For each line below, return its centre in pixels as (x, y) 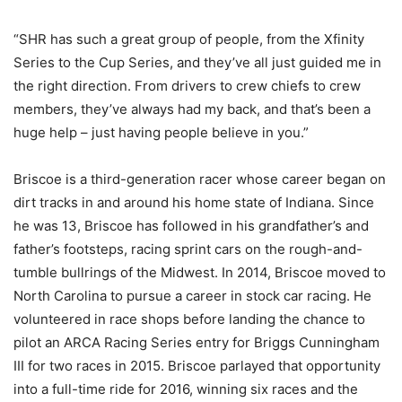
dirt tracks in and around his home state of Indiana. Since (194, 203)
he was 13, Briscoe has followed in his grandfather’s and (191, 226)
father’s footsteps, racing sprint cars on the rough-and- (188, 249)
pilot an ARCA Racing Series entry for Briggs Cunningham (197, 343)
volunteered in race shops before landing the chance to (189, 319)
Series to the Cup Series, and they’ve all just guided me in (197, 63)
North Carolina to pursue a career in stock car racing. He (192, 296)
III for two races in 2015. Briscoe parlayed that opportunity (197, 366)
